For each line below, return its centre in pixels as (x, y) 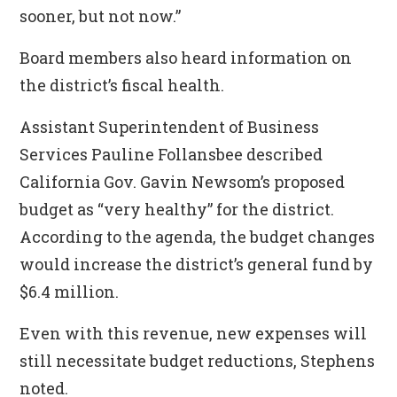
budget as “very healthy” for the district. (177, 209)
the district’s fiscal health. (122, 85)
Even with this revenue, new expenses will (194, 333)
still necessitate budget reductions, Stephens (198, 361)
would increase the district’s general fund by (197, 264)
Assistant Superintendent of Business (170, 127)
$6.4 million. (70, 292)
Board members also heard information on (186, 58)
